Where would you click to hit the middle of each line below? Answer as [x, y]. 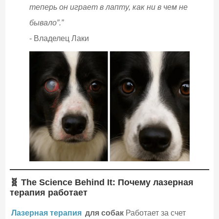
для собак [103, 213]
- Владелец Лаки [59, 39]
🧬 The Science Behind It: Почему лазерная [101, 182]
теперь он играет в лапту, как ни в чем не [108, 7]
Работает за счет [154, 213]
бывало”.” [46, 23]
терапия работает [48, 193]
